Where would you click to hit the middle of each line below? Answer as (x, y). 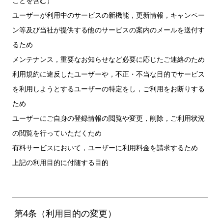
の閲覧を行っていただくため (57, 133)
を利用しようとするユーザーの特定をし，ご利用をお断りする (108, 88)
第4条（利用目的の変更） (65, 213)
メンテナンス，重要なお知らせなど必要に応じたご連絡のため (108, 59)
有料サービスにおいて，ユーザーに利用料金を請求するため (105, 147)
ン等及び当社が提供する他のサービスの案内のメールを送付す (108, 29)
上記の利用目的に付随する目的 (60, 162)
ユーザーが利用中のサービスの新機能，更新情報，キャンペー (108, 15)
